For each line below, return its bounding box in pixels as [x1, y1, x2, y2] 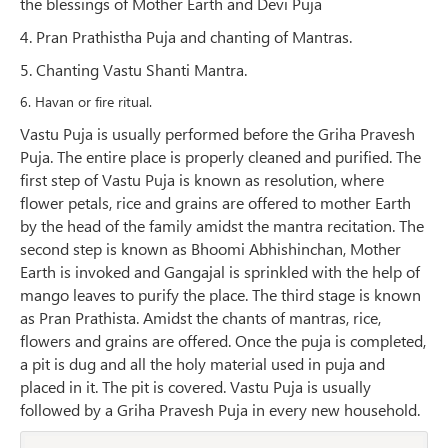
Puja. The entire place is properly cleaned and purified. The [20, 146, 421, 168]
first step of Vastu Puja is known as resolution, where [20, 169, 384, 191]
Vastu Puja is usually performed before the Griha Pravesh [20, 123, 415, 145]
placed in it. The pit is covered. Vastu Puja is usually [20, 376, 371, 398]
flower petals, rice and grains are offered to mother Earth [20, 192, 411, 214]
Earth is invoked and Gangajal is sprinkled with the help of [20, 261, 420, 283]
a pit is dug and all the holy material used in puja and [20, 353, 385, 375]
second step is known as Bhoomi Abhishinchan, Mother [20, 238, 401, 260]
